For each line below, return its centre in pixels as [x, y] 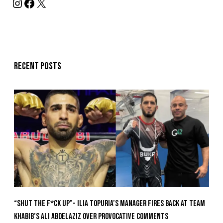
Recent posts [38, 66]
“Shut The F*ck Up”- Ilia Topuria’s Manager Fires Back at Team [110, 204]
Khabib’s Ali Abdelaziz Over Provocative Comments [91, 217]
